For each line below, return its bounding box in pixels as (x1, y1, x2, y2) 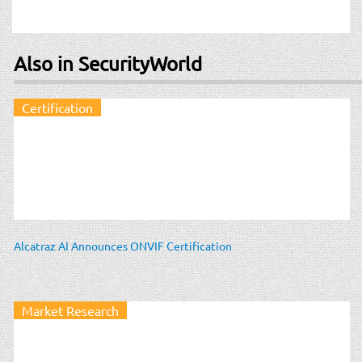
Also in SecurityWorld (14, 51, 202, 75)
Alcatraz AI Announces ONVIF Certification (14, 238, 232, 253)
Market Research (22, 301, 119, 318)
